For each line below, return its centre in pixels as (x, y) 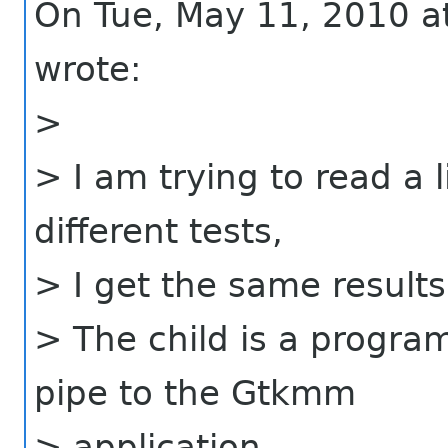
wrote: (88, 68)
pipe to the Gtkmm (195, 392)
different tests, (159, 230)
